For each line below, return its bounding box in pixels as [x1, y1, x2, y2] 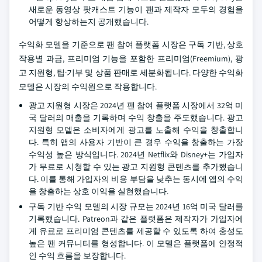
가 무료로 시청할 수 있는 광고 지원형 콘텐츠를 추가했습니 [29, 161, 243, 172]
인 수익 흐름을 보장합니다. [29, 250, 126, 261]
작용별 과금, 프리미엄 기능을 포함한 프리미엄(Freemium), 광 [19, 53, 243, 64]
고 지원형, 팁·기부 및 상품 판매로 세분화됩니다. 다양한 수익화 [19, 67, 243, 78]
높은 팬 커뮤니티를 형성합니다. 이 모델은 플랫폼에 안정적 [29, 238, 243, 249]
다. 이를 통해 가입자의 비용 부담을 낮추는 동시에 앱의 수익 [29, 174, 243, 184]
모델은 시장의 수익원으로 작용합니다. [19, 81, 157, 92]
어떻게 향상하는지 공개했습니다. [29, 16, 149, 27]
